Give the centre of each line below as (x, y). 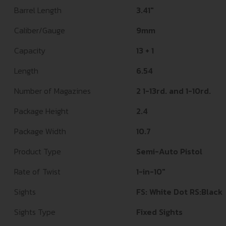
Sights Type (35, 212)
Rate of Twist (37, 172)
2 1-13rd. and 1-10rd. (174, 91)
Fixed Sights (159, 212)
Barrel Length (38, 10)
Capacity (30, 51)
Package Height (41, 111)
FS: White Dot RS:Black (179, 192)
